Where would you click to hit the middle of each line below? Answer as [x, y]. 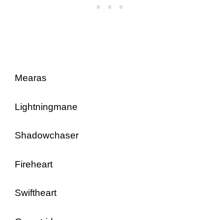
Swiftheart [36, 193]
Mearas [31, 78]
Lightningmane [46, 107]
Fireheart [34, 164]
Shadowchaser [47, 135]
